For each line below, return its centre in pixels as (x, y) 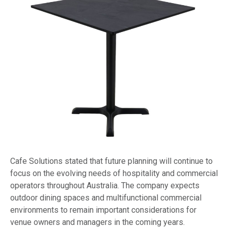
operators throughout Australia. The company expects (105, 185)
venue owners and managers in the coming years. (97, 222)
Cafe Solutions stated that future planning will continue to (111, 161)
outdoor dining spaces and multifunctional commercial (106, 197)
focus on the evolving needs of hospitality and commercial (114, 173)
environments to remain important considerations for (103, 210)
